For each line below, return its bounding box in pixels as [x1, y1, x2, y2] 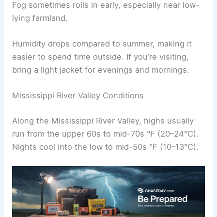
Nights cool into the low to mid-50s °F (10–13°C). [12, 141, 199, 152]
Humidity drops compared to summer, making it [12, 38, 192, 48]
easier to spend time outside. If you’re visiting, [12, 51, 189, 62]
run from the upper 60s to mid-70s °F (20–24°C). [12, 128, 199, 139]
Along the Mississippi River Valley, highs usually [12, 115, 194, 125]
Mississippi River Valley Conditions [12, 91, 144, 101]
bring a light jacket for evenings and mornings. [12, 64, 190, 75]
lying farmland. [12, 13, 68, 23]
